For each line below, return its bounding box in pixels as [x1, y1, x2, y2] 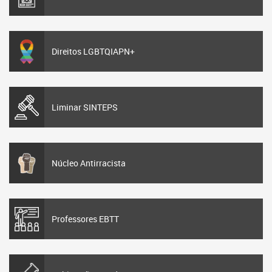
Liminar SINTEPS [52, 101, 118, 113]
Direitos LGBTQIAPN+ [52, 45, 135, 57]
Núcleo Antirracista [52, 157, 126, 169]
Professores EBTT [52, 212, 119, 225]
